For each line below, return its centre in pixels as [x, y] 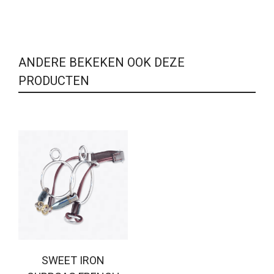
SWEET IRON [73, 260]
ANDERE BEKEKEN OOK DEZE [102, 62]
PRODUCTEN [54, 80]
